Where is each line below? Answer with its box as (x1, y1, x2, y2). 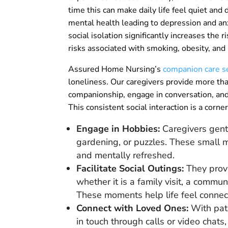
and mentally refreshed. (76, 149, 175, 162)
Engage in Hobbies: (76, 123, 163, 135)
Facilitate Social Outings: (76, 162, 184, 175)
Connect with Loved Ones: (76, 202, 189, 215)
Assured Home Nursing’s (68, 64, 163, 75)
